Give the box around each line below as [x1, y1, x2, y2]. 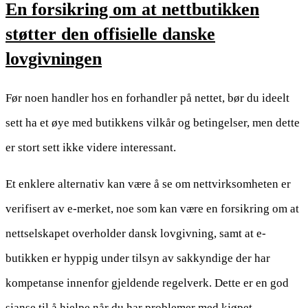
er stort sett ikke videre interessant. [5, 141, 176, 155]
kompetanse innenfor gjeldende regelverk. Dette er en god [5, 276, 289, 290]
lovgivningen [5, 49, 102, 69]
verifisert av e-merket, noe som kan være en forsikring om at [5, 202, 299, 216]
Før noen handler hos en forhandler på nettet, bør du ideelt [5, 91, 289, 105]
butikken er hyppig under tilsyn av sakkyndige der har [5, 252, 270, 265]
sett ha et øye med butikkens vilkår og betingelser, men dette [5, 116, 300, 130]
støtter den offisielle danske [5, 24, 215, 44]
